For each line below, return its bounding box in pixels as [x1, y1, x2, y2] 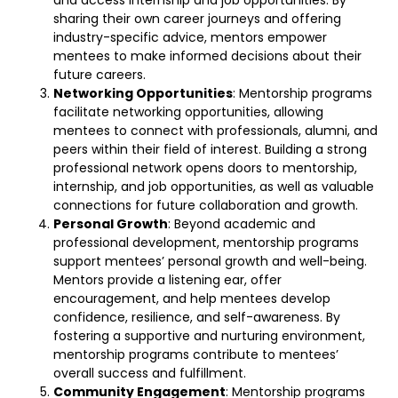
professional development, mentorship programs [53, 233, 359, 251]
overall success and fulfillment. [53, 363, 246, 382]
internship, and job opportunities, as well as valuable [53, 177, 374, 195]
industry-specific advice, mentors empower [53, 28, 327, 46]
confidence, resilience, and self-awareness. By [53, 307, 340, 326]
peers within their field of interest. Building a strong [53, 139, 367, 158]
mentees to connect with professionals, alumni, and [53, 121, 378, 139]
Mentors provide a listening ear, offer [53, 270, 282, 289]
